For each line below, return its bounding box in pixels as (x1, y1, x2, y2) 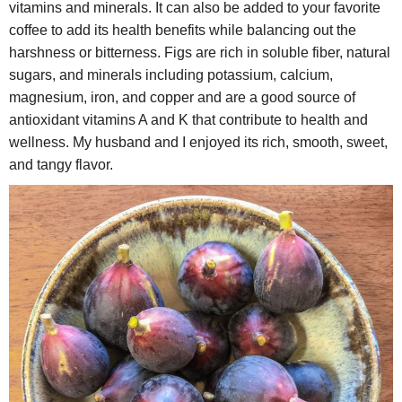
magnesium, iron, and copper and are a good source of (9, 89, 355, 105)
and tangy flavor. (9, 156, 113, 172)
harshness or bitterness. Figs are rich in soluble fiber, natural (9, 44, 390, 60)
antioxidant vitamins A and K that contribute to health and (9, 111, 368, 127)
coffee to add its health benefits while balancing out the (9, 22, 356, 38)
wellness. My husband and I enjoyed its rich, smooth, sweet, (9, 134, 388, 150)
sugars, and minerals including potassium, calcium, (9, 66, 333, 83)
